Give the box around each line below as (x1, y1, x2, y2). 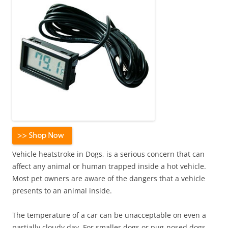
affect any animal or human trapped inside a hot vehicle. (12, 161, 206, 171)
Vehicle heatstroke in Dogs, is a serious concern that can (12, 149, 205, 159)
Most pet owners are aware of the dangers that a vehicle (12, 174, 205, 183)
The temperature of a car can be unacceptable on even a (12, 210, 206, 220)
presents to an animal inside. (12, 186, 112, 195)
